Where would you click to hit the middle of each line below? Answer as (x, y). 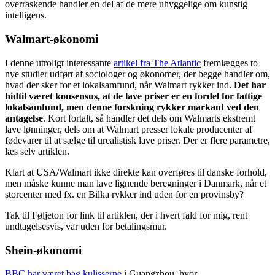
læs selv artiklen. (37, 151)
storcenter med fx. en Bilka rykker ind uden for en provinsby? (124, 194)
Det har (250, 85)
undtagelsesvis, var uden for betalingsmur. (86, 226)
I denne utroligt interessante (59, 63)
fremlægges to (229, 63)
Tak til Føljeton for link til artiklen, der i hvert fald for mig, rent (126, 215)
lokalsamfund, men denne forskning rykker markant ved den (132, 107)
